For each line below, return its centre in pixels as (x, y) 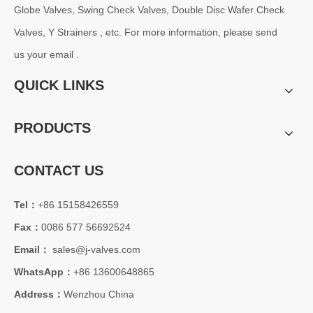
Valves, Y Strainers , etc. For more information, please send (146, 32)
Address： (39, 294)
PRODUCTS (52, 128)
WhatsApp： (44, 272)
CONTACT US (59, 171)
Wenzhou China (99, 294)
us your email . (46, 55)
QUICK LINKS (59, 86)
